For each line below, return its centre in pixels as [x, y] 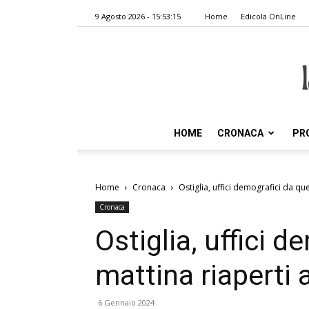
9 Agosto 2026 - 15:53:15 [138, 16]
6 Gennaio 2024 [126, 302]
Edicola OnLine [268, 16]
